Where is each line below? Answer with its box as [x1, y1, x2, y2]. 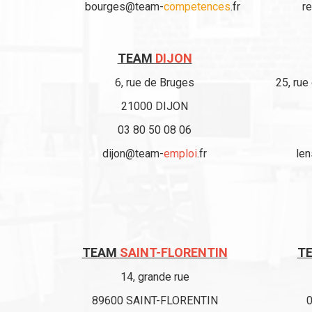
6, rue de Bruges [115, 76, 194, 89]
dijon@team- [102, 147, 164, 160]
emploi [164, 147, 197, 160]
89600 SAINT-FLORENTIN [91, 294, 218, 307]
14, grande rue [120, 270, 189, 283]
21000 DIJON [121, 100, 188, 113]
